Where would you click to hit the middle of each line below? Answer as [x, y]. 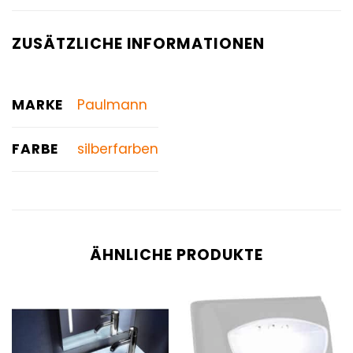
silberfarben [117, 149]
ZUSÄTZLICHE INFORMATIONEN [138, 44]
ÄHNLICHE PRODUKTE [176, 255]
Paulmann [112, 105]
